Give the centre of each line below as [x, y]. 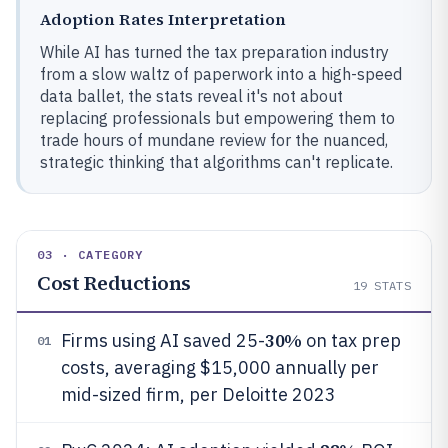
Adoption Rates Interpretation [163, 19]
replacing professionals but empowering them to [217, 118]
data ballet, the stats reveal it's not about [191, 96]
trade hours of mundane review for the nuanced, [214, 140]
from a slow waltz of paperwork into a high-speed [221, 74]
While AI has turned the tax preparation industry [214, 52]
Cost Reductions [114, 283]
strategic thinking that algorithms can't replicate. [216, 162]
